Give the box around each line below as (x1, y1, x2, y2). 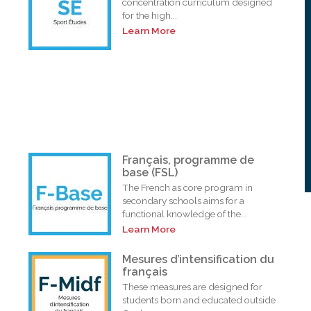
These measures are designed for (122, 280, 263, 292)
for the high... (122, 10, 178, 22)
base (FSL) (122, 165, 178, 179)
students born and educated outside (122, 294, 276, 305)
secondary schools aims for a (122, 194, 245, 206)
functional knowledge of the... (122, 208, 248, 219)
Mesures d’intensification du (122, 252, 275, 266)
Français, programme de (122, 153, 255, 167)
